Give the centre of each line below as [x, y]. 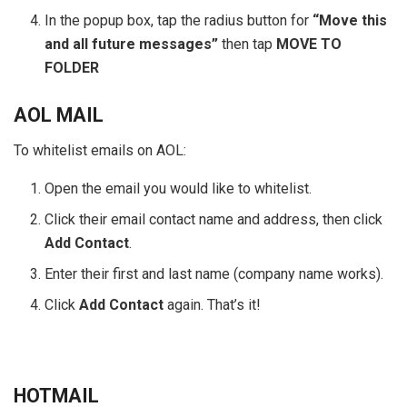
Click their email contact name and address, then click [214, 220]
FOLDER [72, 68]
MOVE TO [309, 45]
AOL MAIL [59, 115]
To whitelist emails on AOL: [100, 151]
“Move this [350, 21]
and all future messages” [132, 45]
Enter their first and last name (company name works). [214, 274]
